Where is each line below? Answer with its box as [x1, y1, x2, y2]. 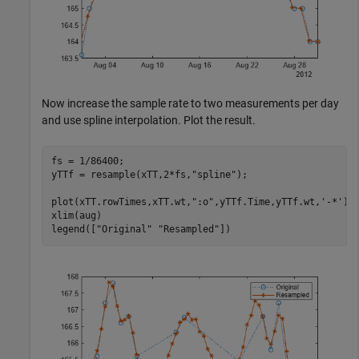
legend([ [50, 224, 96, 236]
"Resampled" [157, 224, 220, 236]
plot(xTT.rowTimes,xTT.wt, [50, 196, 192, 208]
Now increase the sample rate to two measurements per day [42, 96, 339, 110]
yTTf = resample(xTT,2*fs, [50, 169, 192, 181]
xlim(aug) [50, 210, 102, 222]
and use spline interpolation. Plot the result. [42, 113, 256, 127]
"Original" [95, 224, 152, 236]
